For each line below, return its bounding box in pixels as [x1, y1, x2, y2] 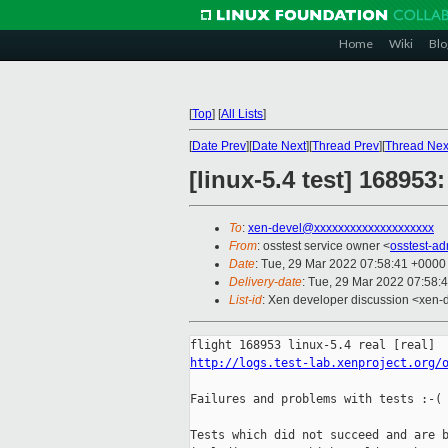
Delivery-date [229, 275, 302, 290]
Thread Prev [312, 139, 379, 153]
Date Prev [192, 139, 246, 153]
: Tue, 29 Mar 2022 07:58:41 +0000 [255, 257, 446, 272]
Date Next [252, 139, 306, 153]
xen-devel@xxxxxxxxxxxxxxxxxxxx [248, 221, 434, 236]
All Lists [221, 107, 263, 121]
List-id [229, 293, 262, 308]
